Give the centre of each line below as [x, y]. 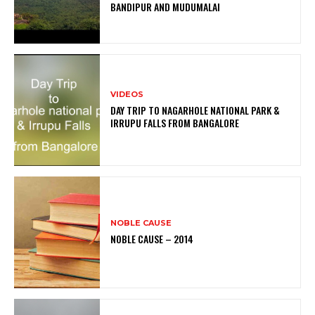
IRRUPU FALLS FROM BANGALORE [175, 122]
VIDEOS [127, 94]
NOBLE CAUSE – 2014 [152, 238]
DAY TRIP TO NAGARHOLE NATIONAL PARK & [195, 110]
